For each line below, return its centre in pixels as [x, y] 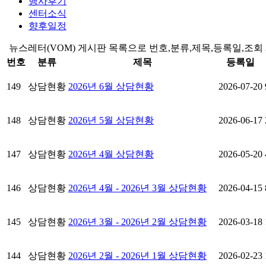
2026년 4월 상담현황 [111, 154]
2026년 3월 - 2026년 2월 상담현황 [137, 221]
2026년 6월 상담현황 [111, 86]
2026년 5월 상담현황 [111, 120]
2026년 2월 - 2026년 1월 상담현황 [137, 255]
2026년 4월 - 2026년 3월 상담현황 [137, 188]
